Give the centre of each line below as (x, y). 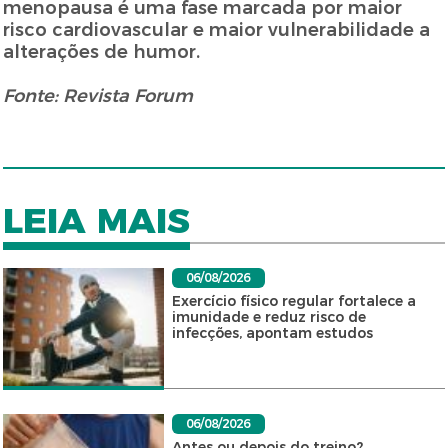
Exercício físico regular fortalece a (293, 301)
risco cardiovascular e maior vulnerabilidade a (217, 30)
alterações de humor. (102, 52)
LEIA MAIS (97, 221)
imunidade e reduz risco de (268, 317)
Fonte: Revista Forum (98, 96)
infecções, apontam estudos (272, 333)
